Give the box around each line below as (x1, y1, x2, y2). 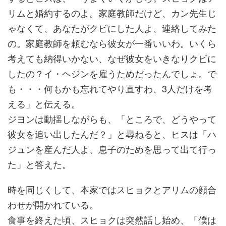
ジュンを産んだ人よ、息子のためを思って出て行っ (8, 142, 216, 155)
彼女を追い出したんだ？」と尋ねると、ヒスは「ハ (8, 127, 216, 140)
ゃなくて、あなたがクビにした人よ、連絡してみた (8, 21, 216, 34)
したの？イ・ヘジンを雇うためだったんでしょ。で (8, 67, 216, 80)
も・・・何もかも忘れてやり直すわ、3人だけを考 (8, 82, 212, 95)
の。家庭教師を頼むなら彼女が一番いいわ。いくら (8, 36, 216, 49)
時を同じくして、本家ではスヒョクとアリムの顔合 (8, 183, 216, 196)
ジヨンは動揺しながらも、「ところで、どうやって (8, 112, 216, 125)
